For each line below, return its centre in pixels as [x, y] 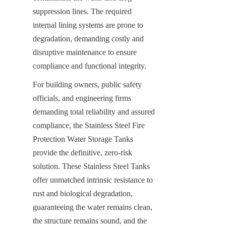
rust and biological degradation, [83, 193]
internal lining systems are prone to [88, 25]
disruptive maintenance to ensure [85, 52]
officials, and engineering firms [82, 98]
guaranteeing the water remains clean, [93, 207]
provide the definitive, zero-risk [82, 152]
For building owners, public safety [87, 84]
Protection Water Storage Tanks [83, 139]
